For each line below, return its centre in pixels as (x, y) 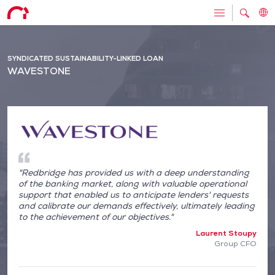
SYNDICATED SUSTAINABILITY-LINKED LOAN (85, 58)
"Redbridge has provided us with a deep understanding (134, 173)
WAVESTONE (39, 71)
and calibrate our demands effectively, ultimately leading (137, 206)
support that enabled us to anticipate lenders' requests (134, 195)
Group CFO (235, 243)
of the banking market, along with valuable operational (133, 184)
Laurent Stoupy (226, 233)
